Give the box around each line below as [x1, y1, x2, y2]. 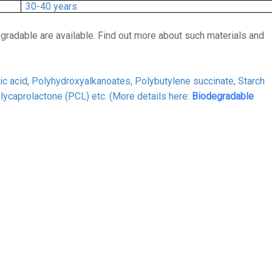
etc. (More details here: [89, 90, 192, 102]
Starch [238, 75, 265, 87]
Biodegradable [192, 90, 254, 102]
